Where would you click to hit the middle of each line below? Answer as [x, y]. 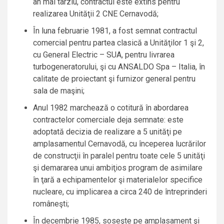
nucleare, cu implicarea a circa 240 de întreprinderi [120, 192]
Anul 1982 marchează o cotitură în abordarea [111, 108]
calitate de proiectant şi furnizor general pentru [114, 79]
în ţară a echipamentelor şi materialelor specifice [118, 180]
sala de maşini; [59, 91]
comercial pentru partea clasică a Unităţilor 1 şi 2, [118, 43]
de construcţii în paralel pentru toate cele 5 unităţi [119, 156]
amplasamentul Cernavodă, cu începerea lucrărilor [119, 144]
